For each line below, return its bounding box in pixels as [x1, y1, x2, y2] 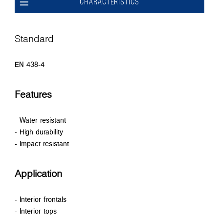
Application [15, 166, 62, 180]
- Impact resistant [15, 138, 69, 149]
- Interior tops [15, 205, 57, 216]
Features [15, 87, 52, 101]
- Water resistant [15, 114, 66, 125]
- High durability [15, 126, 63, 137]
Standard [15, 31, 54, 45]
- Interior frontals [15, 194, 66, 204]
